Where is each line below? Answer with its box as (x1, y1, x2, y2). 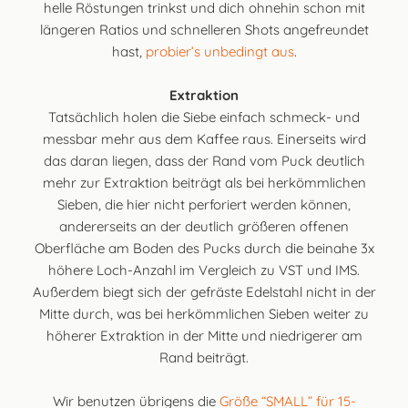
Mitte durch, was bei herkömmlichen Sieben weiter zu (39, 304, 369, 322)
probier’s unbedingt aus (145, 42, 294, 60)
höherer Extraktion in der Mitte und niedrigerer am (46, 326, 362, 344)
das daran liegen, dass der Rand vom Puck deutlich (43, 151, 365, 169)
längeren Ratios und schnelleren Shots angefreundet (39, 20, 369, 38)
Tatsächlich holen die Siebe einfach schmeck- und (48, 107, 360, 126)
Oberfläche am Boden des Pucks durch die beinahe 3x (34, 239, 374, 257)
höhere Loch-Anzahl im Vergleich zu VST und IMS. (48, 260, 360, 279)
